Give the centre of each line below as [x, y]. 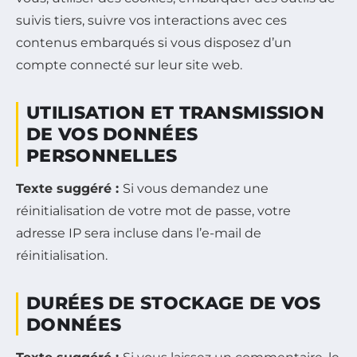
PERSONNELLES [102, 155]
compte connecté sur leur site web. [129, 65]
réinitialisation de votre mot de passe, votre [153, 210]
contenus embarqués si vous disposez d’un [154, 42]
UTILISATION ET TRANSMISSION [176, 112]
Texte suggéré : [69, 188]
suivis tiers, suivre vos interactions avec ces [151, 20]
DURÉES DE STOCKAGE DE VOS [174, 303]
